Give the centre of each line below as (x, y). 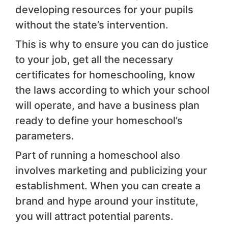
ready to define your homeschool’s (99, 120)
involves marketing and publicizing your (111, 170)
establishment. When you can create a (108, 186)
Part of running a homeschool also (98, 155)
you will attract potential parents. (94, 216)
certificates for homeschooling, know (105, 75)
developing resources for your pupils (104, 9)
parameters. (45, 136)
